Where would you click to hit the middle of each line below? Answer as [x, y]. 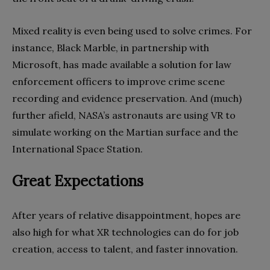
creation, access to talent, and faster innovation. [125, 249]
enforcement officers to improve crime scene [118, 81]
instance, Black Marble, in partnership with [111, 47]
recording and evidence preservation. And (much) [127, 98]
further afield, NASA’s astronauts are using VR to [124, 115]
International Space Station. [77, 149]
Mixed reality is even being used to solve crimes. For [132, 30]
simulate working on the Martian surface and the [125, 132]
